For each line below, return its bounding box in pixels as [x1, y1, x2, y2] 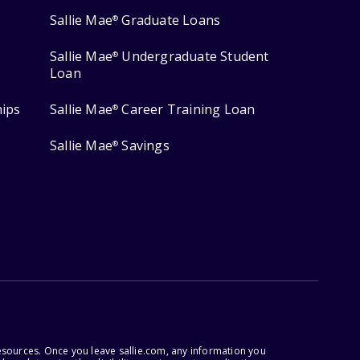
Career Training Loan [118, 100, 256, 119]
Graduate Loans [118, 11, 221, 30]
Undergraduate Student [118, 47, 269, 66]
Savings [118, 137, 170, 155]
